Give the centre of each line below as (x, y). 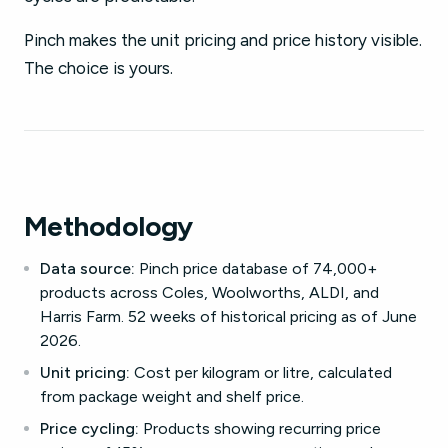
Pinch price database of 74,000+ (256, 268)
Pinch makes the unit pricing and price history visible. (223, 40)
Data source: (87, 268)
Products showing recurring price (260, 428)
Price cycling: (89, 428)
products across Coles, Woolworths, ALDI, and (209, 292)
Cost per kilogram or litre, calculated (261, 372)
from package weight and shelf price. (172, 396)
